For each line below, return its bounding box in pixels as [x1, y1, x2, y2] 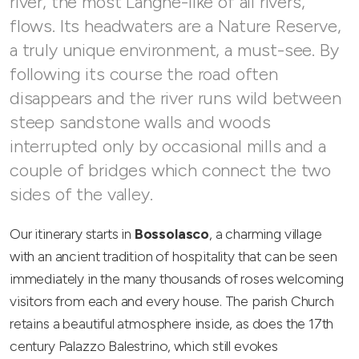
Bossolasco [134, 225, 210, 243]
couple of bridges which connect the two [10, 159, 332, 182]
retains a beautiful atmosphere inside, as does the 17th [10, 315, 334, 333]
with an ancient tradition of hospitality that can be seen [10, 248, 337, 265]
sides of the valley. [10, 184, 158, 206]
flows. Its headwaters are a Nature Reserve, [10, 15, 341, 38]
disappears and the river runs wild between [10, 87, 341, 110]
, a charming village [209, 225, 322, 243]
